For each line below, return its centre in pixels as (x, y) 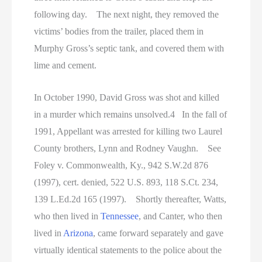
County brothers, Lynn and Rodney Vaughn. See (128, 148)
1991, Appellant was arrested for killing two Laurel (128, 131)
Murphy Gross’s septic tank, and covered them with (129, 49)
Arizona (78, 233)
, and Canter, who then (181, 216)
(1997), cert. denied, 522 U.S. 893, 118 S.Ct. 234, (126, 182)
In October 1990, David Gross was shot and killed (127, 97)
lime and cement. (65, 65)
